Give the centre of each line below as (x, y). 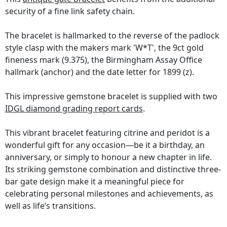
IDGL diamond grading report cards (74, 109)
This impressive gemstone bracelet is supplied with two (111, 97)
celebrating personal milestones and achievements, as (109, 194)
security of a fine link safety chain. (70, 11)
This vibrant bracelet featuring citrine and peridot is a (107, 133)
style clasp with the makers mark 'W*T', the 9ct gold (104, 48)
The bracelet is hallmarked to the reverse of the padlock (112, 36)
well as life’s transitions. (50, 206)
